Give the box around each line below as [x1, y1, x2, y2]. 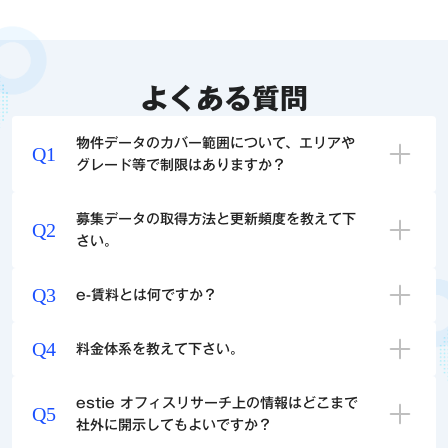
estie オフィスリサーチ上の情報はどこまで [76, 395, 359, 410]
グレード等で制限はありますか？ [76, 157, 287, 172]
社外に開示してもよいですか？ [76, 417, 273, 432]
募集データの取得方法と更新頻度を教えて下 [76, 211, 357, 226]
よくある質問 [140, 83, 308, 112]
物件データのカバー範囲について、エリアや [76, 135, 356, 150]
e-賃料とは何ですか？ [76, 287, 218, 302]
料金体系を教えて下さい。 [76, 341, 245, 356]
